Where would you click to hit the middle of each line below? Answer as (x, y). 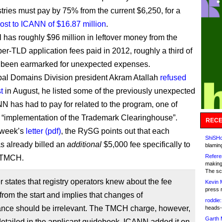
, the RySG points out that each (115, 131)
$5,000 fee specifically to (146, 144)
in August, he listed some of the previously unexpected (99, 91)
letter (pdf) (43, 131)
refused (173, 78)
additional (84, 144)
